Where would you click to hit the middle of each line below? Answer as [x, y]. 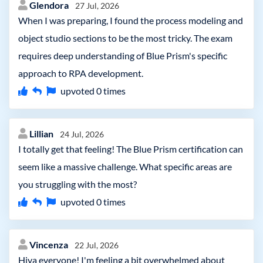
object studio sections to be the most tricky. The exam [125, 38]
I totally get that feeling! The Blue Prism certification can [131, 149]
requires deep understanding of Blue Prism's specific [123, 55]
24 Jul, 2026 [82, 134]
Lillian [42, 134]
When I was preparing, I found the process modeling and [131, 20]
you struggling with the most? [77, 184]
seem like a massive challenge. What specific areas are [125, 166]
